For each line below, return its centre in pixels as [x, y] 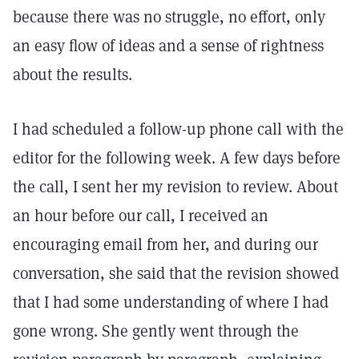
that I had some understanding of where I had [171, 302]
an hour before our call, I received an [141, 216]
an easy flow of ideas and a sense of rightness [168, 46]
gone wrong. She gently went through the [156, 331]
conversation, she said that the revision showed [176, 273]
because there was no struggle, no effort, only [169, 17]
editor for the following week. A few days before [177, 158]
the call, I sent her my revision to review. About [175, 187]
